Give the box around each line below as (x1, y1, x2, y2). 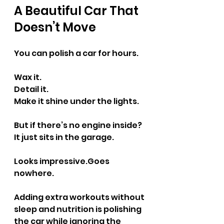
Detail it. (14, 83, 48, 95)
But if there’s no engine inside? (14, 119, 142, 131)
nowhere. (14, 167, 54, 179)
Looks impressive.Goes (14, 155, 111, 167)
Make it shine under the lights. (14, 95, 139, 107)
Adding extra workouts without (14, 191, 146, 203)
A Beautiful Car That (14, 2, 141, 19)
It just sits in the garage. (14, 131, 114, 143)
